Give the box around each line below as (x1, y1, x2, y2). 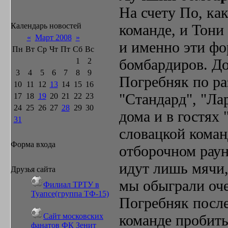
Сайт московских (43, 212, 103, 220)
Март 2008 (35, 33, 72, 42)
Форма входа (11, 140, 55, 149)
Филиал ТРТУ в (43, 180, 99, 189)
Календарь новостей (11, 21, 81, 30)
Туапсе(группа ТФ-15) (31, 189, 109, 198)
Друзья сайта (11, 165, 55, 174)
